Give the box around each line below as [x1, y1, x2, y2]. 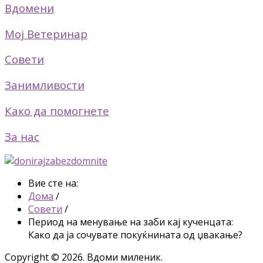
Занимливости [5, 77, 85, 93]
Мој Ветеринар [5, 26, 87, 41]
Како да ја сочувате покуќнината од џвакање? [28, 228, 242, 242]
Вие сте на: [28, 177, 83, 190]
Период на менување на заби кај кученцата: [28, 215, 233, 229]
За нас [5, 129, 39, 144]
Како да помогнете [5, 103, 109, 118]
